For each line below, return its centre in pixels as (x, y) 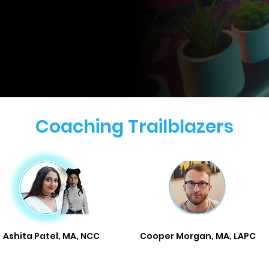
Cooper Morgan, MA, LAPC (198, 236)
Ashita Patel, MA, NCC (51, 236)
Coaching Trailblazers (134, 127)
